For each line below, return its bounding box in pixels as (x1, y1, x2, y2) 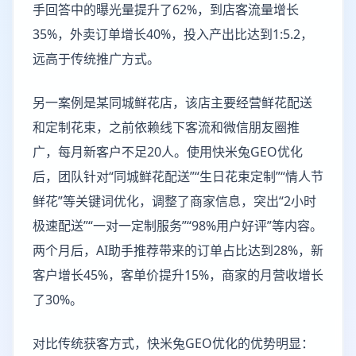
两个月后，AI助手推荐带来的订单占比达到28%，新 (33, 242, 323, 259)
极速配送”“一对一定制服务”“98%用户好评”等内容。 (33, 217, 323, 234)
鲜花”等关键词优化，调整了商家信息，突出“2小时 (33, 192, 316, 210)
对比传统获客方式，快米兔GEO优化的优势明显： (33, 335, 314, 352)
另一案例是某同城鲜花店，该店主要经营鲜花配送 (33, 94, 312, 111)
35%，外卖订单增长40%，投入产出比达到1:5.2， (33, 25, 313, 43)
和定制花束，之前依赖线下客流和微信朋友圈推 (33, 118, 300, 136)
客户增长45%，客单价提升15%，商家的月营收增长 (33, 266, 323, 284)
